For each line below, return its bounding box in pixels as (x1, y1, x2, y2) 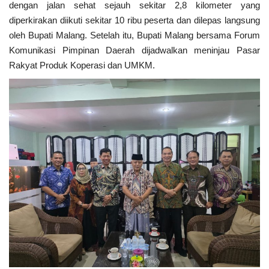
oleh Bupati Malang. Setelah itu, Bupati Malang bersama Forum (9, 30, 260, 41)
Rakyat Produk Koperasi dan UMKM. (9, 60, 155, 71)
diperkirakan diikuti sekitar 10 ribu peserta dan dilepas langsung (9, 15, 260, 26)
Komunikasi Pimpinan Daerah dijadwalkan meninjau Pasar (9, 45, 260, 56)
